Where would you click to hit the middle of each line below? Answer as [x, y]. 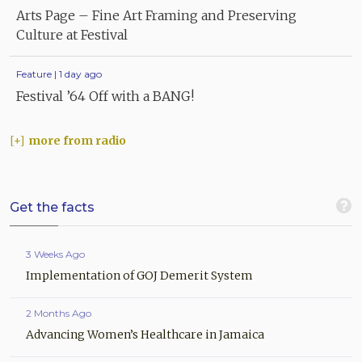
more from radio [77, 140]
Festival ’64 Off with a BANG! [105, 97]
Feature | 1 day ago [59, 74]
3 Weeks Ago [55, 254]
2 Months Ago [59, 313]
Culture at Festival [72, 35]
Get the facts [52, 207]
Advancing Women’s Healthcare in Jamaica [145, 334]
